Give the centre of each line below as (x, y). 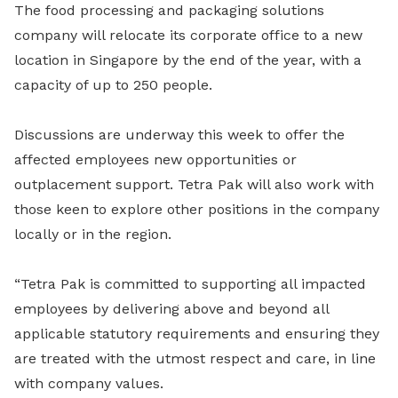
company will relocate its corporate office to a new (188, 36)
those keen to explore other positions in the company (197, 210)
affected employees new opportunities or (155, 160)
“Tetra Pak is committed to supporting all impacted (190, 284)
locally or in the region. (93, 235)
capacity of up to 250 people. (113, 85)
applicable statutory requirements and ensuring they (197, 334)
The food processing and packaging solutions (169, 11)
